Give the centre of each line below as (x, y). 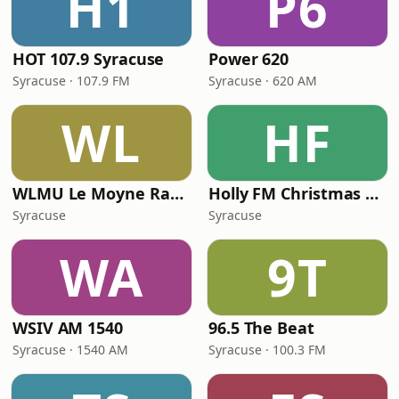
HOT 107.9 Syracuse (89, 59)
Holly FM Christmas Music (372, 193)
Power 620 (249, 59)
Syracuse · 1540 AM (70, 350)
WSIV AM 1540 (68, 328)
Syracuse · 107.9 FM (71, 81)
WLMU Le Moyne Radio (176, 193)
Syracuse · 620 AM (263, 81)
